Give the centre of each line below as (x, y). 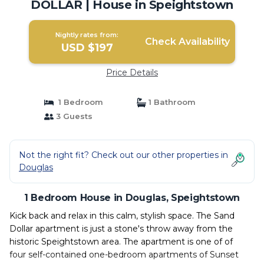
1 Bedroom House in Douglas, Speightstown (132, 198)
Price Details (132, 72)
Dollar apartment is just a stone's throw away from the (121, 229)
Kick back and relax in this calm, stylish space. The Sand (122, 216)
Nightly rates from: (87, 35)
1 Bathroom (171, 102)
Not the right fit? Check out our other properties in (123, 155)
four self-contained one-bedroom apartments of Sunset (124, 255)
